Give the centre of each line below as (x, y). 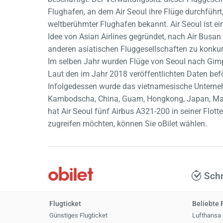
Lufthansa (207, 215)
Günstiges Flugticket (78, 215)
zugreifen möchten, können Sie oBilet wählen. (127, 123)
